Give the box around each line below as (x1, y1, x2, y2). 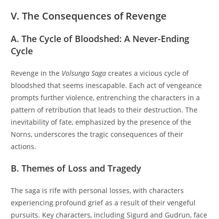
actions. (11, 142, 37, 152)
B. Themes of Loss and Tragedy (11, 162, 142, 175)
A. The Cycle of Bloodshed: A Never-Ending (11, 33, 190, 45)
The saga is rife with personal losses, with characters (11, 186, 184, 196)
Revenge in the (11, 68, 62, 78)
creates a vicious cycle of (106, 68, 189, 78)
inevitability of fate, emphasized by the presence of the (11, 117, 192, 127)
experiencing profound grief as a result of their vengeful (11, 198, 196, 208)
